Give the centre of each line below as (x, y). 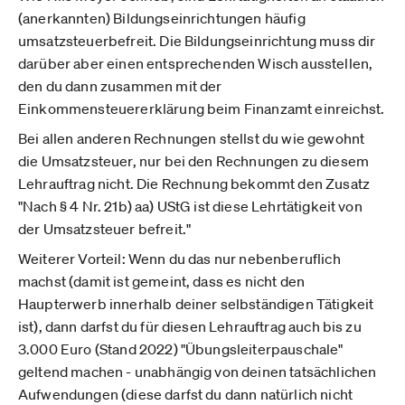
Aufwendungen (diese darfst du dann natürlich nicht (186, 394)
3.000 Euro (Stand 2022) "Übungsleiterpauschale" (181, 349)
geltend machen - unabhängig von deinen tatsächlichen (198, 372)
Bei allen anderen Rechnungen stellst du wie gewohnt (192, 138)
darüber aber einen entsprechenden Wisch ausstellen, (196, 63)
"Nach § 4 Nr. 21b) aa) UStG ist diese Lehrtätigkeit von (190, 206)
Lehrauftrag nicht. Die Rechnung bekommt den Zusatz (194, 184)
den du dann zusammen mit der (120, 86)
